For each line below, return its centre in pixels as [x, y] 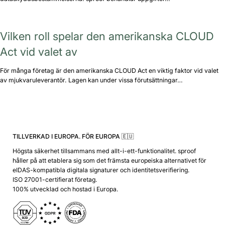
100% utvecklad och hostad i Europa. [65, 189]
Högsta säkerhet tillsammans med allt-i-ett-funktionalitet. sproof [104, 151]
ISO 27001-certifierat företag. [54, 180]
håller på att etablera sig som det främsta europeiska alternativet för [109, 161]
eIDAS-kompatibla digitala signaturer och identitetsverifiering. [101, 170]
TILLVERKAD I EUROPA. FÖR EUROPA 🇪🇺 [73, 137]
